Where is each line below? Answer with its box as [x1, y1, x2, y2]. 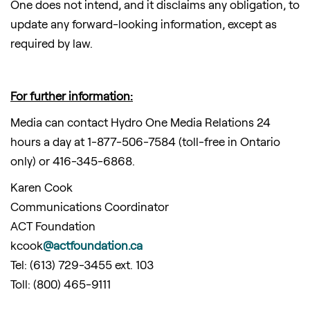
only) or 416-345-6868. [10, 154, 135, 168]
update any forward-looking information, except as [10, 17, 277, 31]
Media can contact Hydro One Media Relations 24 [10, 115, 271, 129]
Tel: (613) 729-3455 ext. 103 [10, 257, 154, 272]
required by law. [10, 36, 93, 51]
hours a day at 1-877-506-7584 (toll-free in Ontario [10, 134, 280, 149]
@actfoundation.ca [43, 238, 143, 253]
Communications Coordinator [10, 199, 169, 214]
